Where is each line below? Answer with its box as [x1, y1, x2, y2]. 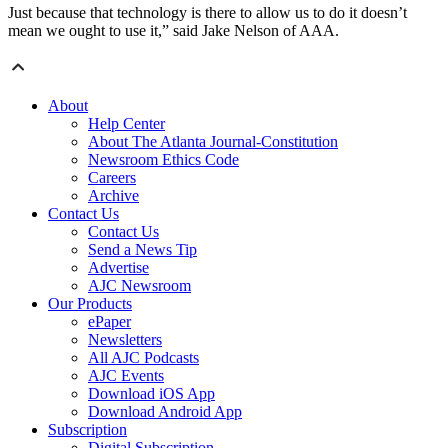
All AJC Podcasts [88, 349, 199, 367]
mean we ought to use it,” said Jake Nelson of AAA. [8, 22, 339, 40]
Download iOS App [88, 385, 215, 403]
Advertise [88, 259, 149, 277]
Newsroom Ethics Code [88, 151, 239, 169]
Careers [88, 169, 136, 187]
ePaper [88, 313, 131, 331]
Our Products [48, 295, 132, 313]
